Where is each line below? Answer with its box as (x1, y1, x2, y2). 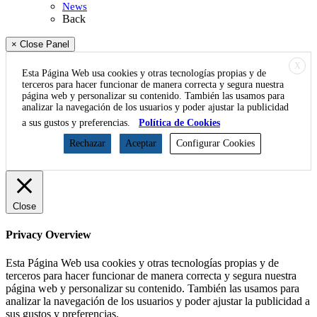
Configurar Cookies (176, 137, 255, 149)
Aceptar (125, 137, 156, 149)
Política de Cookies (139, 117, 220, 128)
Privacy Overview (6, 229, 91, 241)
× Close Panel (11, 38, 69, 50)
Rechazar (69, 137, 105, 149)
